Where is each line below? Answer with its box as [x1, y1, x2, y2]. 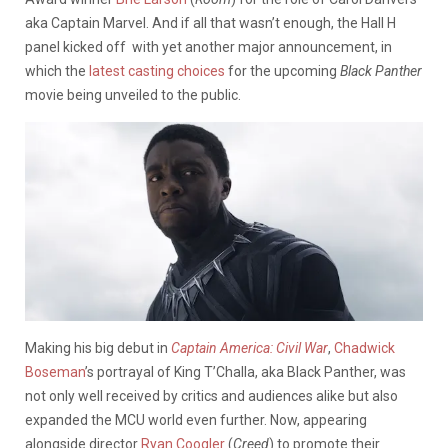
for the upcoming [225, 62, 340, 79]
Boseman [25, 363, 85, 380]
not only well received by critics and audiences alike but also [25, 387, 398, 404]
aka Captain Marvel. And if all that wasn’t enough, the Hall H [25, 14, 396, 31]
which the [25, 62, 86, 79]
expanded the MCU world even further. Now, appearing [25, 411, 367, 428]
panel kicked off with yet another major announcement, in [25, 38, 392, 55]
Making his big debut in [25, 339, 171, 356]
